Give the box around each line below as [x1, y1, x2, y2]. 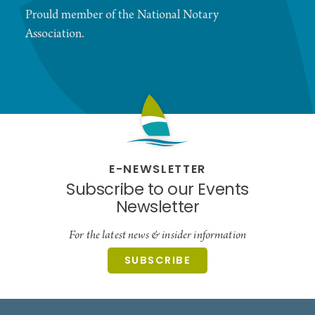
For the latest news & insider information [69, 227, 246, 244]
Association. [25, 26, 84, 43]
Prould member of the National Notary [25, 7, 219, 24]
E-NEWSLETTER [109, 160, 206, 181]
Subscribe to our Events [66, 178, 249, 205]
